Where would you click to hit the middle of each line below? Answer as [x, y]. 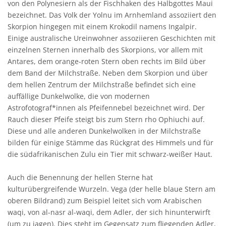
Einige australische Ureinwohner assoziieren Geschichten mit [111, 38]
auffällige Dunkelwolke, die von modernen [79, 96]
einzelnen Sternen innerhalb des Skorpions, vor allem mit [105, 50]
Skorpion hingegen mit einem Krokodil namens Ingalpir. [102, 27]
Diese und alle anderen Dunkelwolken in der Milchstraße [104, 131]
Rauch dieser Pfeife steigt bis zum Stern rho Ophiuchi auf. [106, 120]
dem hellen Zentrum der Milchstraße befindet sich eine [102, 85]
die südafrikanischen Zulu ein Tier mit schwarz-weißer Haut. [110, 154]
